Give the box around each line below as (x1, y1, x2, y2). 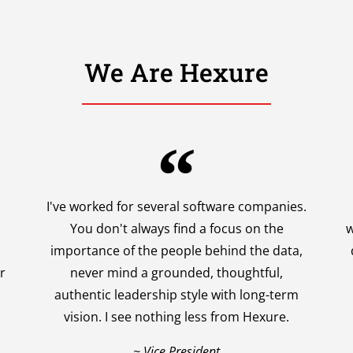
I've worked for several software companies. (46, 198, 307, 216)
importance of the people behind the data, (50, 242, 303, 260)
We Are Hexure (84, 55, 269, 90)
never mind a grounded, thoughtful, (70, 264, 283, 282)
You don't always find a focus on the (69, 220, 284, 238)
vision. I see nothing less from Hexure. (64, 308, 289, 326)
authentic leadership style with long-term (54, 286, 299, 304)
